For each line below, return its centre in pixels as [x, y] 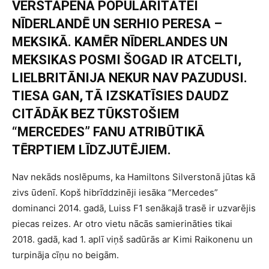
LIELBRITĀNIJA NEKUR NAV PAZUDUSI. [130, 77]
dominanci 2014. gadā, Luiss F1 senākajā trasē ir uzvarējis [134, 208]
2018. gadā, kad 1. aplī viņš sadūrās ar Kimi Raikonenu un [132, 239]
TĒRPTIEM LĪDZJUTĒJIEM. [92, 150]
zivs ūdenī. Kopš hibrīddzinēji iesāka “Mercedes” [115, 192]
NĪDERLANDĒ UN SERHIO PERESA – [117, 23]
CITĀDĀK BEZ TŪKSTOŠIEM [96, 113]
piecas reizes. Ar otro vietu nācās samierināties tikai [122, 223]
